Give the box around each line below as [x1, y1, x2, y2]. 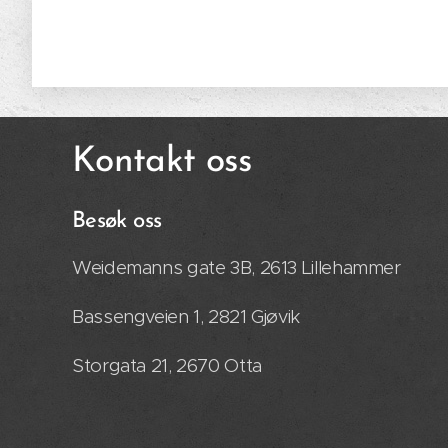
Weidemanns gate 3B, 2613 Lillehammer [72, 256, 401, 280]
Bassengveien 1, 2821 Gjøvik [72, 305, 301, 329]
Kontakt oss [72, 145, 251, 181]
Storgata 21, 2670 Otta [72, 354, 262, 378]
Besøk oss [72, 210, 162, 234]
